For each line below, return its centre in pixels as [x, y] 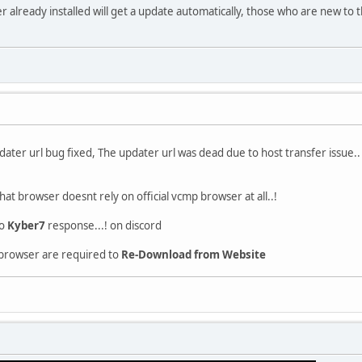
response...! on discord [103, 225]
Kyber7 [26, 225]
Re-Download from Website [194, 254]
